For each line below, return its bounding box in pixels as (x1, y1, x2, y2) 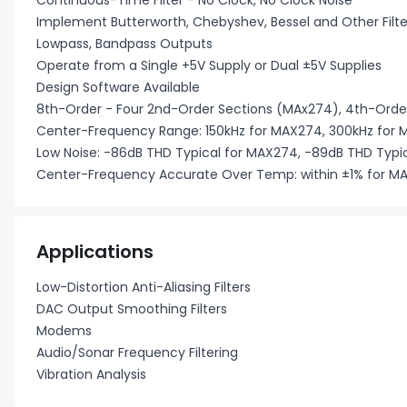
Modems (36, 322, 92, 340)
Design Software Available (36, 78, 200, 96)
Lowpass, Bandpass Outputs (36, 35, 213, 53)
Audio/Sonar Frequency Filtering (36, 343, 238, 362)
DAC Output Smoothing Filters (36, 300, 227, 318)
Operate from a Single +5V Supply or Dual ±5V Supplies (36, 56, 382, 74)
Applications (36, 239, 154, 264)
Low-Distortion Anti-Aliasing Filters (36, 278, 251, 296)
